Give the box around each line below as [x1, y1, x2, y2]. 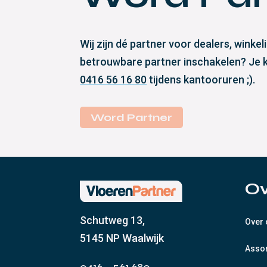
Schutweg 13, [80, 214, 145, 227]
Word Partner [91, 111, 173, 124]
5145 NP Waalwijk [80, 232, 164, 245]
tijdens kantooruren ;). [147, 73, 256, 86]
